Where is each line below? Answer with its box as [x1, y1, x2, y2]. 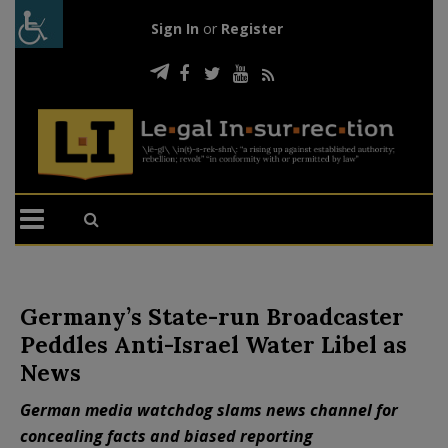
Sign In [150, 19, 199, 38]
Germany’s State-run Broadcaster [20, 301, 404, 331]
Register [220, 19, 283, 38]
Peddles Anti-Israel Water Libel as [20, 329, 407, 359]
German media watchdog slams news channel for [20, 398, 398, 421]
